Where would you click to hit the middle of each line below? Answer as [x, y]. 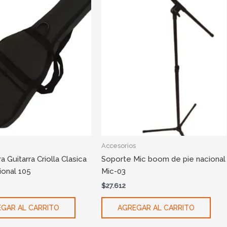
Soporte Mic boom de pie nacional [164, 159]
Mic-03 [114, 172]
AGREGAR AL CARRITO [156, 207]
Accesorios [119, 146]
